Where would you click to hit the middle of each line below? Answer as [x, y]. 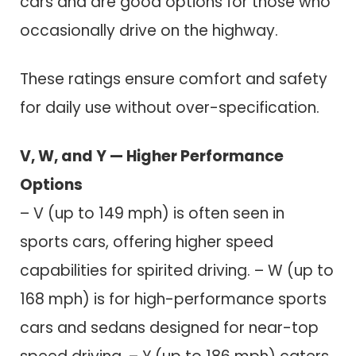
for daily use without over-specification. [170, 107]
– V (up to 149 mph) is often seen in [152, 213]
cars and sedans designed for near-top [169, 327]
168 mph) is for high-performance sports [173, 299]
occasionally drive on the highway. [149, 31]
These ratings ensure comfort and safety [174, 79]
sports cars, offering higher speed [147, 242]
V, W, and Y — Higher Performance [152, 156]
